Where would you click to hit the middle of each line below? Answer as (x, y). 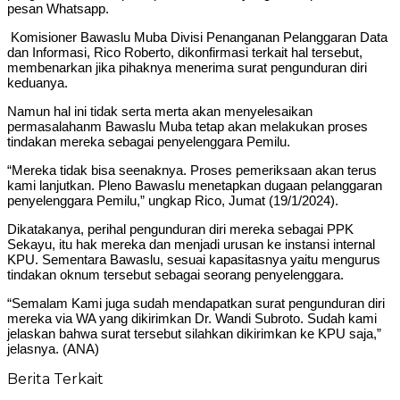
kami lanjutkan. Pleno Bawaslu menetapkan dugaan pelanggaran (195, 185)
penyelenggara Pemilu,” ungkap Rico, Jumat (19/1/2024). (173, 200)
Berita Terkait (55, 379)
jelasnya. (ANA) (53, 348)
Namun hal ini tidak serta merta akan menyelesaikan (160, 111)
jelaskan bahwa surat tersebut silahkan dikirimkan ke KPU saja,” (194, 333)
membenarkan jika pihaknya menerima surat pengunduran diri (187, 67)
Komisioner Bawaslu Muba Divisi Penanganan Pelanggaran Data (197, 37)
